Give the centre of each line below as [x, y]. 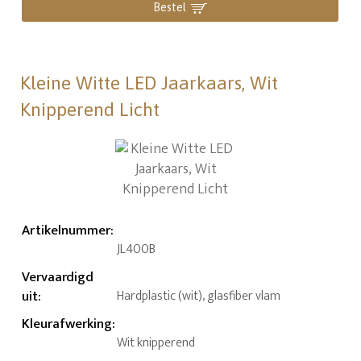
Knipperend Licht [90, 109]
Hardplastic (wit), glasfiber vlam [199, 296]
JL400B [137, 249]
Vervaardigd [58, 277]
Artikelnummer [66, 230]
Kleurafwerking [67, 324]
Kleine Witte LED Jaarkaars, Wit [149, 83]
